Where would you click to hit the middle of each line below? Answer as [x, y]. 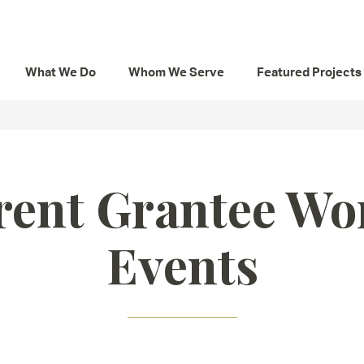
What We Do [61, 72]
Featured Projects [309, 72]
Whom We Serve [176, 72]
